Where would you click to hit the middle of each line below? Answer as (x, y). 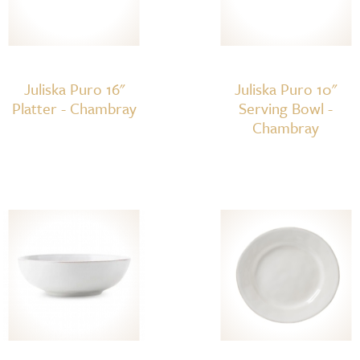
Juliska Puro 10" (286, 88)
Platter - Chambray (74, 108)
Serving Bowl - (286, 108)
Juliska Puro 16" (74, 88)
